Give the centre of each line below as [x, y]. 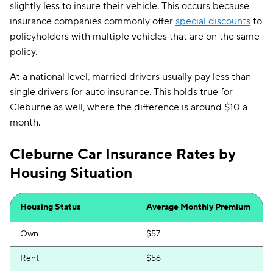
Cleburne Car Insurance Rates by [123, 154]
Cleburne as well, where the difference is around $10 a [129, 107]
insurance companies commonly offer [93, 21]
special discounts [213, 21]
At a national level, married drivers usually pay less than [130, 77]
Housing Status [51, 207]
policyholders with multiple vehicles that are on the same [135, 37]
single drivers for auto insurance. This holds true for [121, 92]
